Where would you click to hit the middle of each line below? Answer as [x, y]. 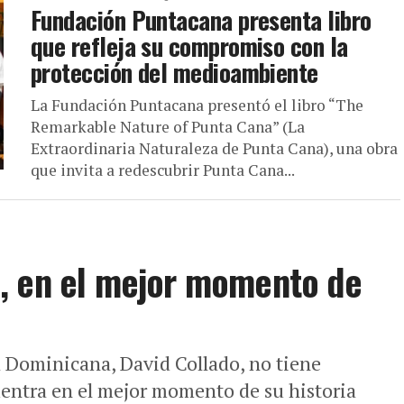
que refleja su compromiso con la [189, 46]
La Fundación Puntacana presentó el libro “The [197, 105]
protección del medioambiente [174, 72]
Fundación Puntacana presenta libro [201, 20]
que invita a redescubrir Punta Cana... [163, 170]
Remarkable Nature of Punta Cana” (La [168, 127]
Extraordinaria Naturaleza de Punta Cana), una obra [214, 148]
